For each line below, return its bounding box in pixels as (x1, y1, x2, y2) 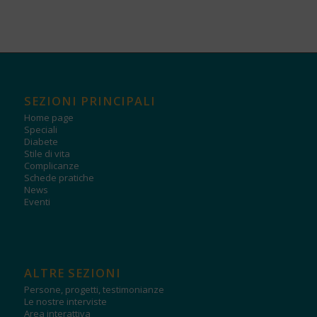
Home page (23, 110, 74, 124)
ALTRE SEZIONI (23, 264, 121, 281)
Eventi (23, 195, 50, 208)
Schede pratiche (23, 171, 94, 184)
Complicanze (23, 158, 79, 172)
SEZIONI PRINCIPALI (23, 92, 156, 109)
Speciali (23, 122, 57, 136)
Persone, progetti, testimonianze (23, 282, 164, 296)
